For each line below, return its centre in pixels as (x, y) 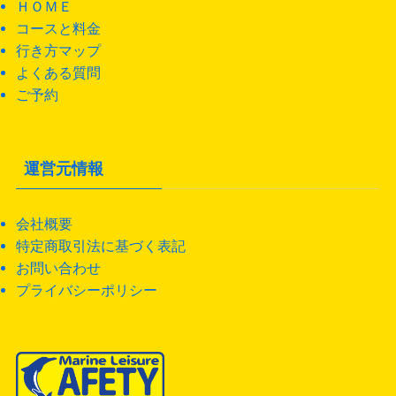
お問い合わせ (58, 268)
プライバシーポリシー (86, 290)
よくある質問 (58, 73)
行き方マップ (58, 51)
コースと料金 (58, 29)
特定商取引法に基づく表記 (100, 246)
